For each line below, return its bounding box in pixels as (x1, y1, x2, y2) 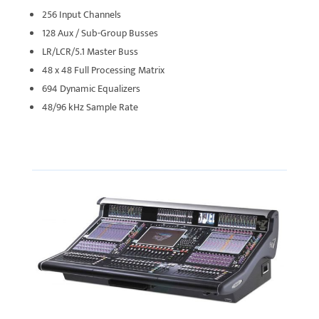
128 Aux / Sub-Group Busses (41, 25, 158, 42)
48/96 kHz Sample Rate (41, 99, 138, 116)
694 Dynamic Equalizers (41, 80, 140, 98)
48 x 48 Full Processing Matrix (41, 62, 164, 79)
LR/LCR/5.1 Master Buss (41, 43, 138, 61)
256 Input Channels (41, 6, 121, 23)
